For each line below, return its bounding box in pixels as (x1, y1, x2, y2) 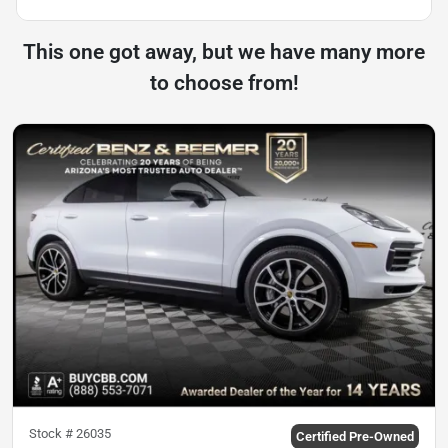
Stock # (29, 425, 76, 441)
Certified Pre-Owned (296, 428, 414, 444)
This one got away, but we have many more (23, 40, 425, 65)
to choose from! (149, 71, 299, 96)
